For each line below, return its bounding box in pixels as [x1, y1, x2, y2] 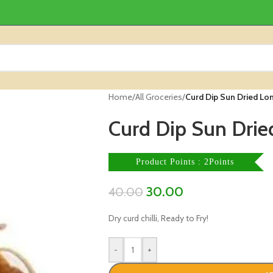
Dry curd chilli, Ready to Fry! [108, 213, 208, 224]
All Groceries [135, 91, 182, 102]
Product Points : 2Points [136, 157, 235, 166]
